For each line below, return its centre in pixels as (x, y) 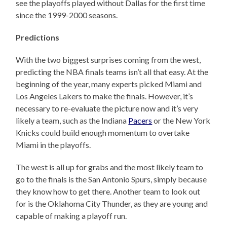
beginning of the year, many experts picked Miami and (109, 84)
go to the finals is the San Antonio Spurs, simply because (111, 179)
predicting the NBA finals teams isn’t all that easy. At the (112, 72)
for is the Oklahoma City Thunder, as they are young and (112, 204)
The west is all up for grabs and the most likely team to (110, 167)
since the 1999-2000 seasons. (67, 15)
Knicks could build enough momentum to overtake (103, 133)
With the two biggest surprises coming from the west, (108, 60)
